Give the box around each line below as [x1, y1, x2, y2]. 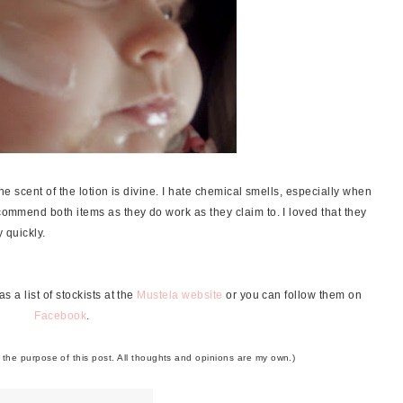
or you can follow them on [222, 288, 363, 301]
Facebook [34, 309, 87, 322]
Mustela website [137, 288, 223, 301]
